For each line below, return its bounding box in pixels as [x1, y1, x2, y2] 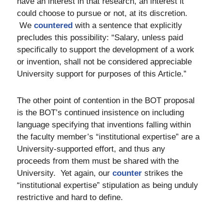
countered [34, 21, 73, 31]
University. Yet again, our [17, 169, 112, 178]
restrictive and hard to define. [17, 193, 125, 202]
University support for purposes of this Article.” [17, 69, 194, 79]
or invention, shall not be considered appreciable [17, 57, 192, 67]
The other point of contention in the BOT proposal [17, 96, 195, 105]
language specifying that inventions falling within [17, 120, 191, 129]
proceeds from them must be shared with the [17, 156, 179, 166]
